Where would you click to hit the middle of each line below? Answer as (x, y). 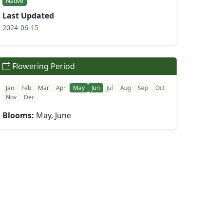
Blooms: (18, 116)
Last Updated (28, 16)
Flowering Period (43, 66)
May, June (53, 116)
